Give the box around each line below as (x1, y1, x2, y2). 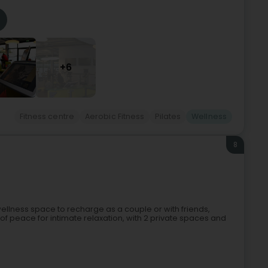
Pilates (155, 111, 181, 121)
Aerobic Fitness (84, 111, 145, 121)
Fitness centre (19, 111, 74, 121)
